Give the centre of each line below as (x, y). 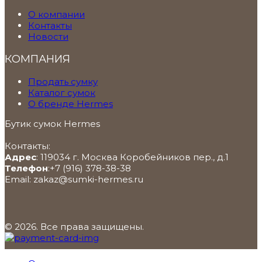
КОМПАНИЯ (37, 59)
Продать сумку (63, 82)
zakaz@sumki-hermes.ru (88, 179)
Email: (19, 179)
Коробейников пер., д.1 (174, 157)
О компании (56, 14)
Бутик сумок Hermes (52, 124)
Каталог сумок (62, 93)
